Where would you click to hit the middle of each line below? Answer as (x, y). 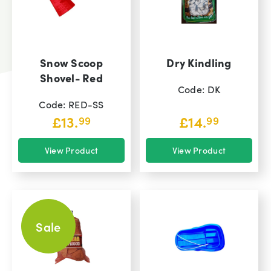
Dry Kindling (199, 62)
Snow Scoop (71, 62)
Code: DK (199, 89)
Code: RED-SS (71, 104)
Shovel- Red (71, 77)
